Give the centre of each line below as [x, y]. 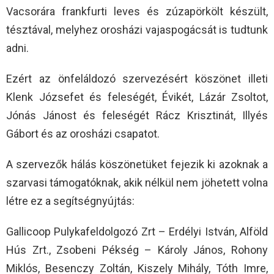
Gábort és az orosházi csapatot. [83, 134]
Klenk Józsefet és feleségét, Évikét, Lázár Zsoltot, [137, 97]
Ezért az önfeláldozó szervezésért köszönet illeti [137, 79]
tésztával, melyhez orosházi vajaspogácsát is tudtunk [137, 30]
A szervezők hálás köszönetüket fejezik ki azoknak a [137, 165]
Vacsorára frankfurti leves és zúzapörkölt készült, [137, 12]
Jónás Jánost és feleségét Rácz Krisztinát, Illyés [137, 116]
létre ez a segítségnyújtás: [70, 201]
